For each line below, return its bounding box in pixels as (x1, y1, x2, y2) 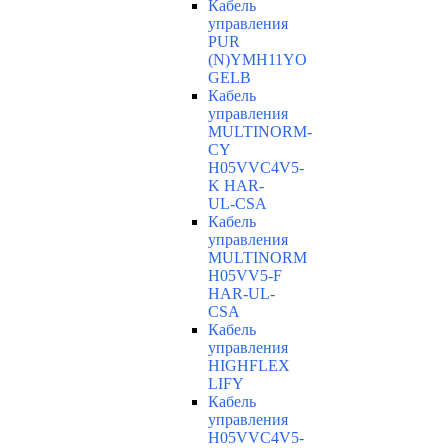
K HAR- (208, 177, 264, 195)
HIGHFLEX (208, 357, 290, 375)
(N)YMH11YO (208, 51, 307, 69)
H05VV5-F (208, 267, 282, 285)
